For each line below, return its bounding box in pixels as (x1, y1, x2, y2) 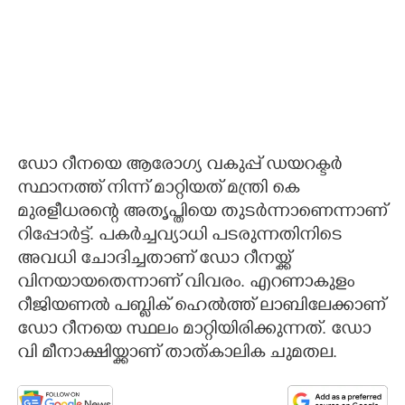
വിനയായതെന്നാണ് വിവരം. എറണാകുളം (17, 273, 354, 295)
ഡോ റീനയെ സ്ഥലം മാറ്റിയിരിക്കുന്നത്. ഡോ (17, 320, 371, 342)
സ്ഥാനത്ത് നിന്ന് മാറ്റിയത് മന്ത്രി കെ (17, 179, 299, 201)
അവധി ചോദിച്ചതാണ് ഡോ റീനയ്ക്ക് (17, 250, 291, 271)
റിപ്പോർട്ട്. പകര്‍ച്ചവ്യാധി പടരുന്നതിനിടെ (17, 226, 342, 248)
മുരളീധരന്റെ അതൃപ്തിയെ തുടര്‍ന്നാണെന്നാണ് (17, 202, 387, 224)
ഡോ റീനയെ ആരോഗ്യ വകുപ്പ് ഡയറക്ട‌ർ (17, 155, 342, 177)
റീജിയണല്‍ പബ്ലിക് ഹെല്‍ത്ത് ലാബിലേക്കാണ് (17, 297, 385, 318)
